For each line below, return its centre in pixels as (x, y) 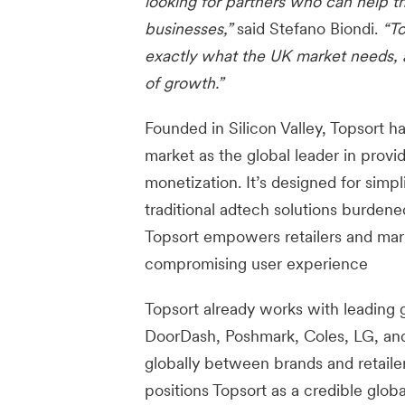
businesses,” (191, 28)
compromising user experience (256, 264)
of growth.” (184, 83)
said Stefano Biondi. (310, 28)
